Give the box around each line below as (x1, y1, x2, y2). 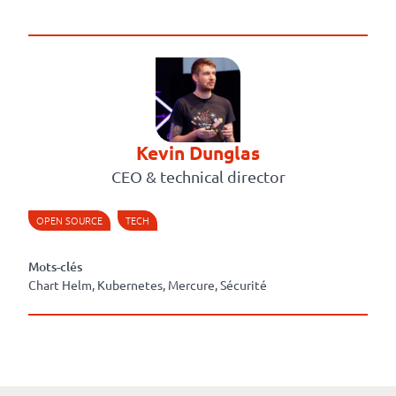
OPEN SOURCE (36, 213, 103, 228)
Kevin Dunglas (136, 141, 260, 165)
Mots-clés (28, 258, 82, 276)
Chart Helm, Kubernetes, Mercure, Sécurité (28, 277, 267, 293)
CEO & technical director (110, 167, 286, 187)
